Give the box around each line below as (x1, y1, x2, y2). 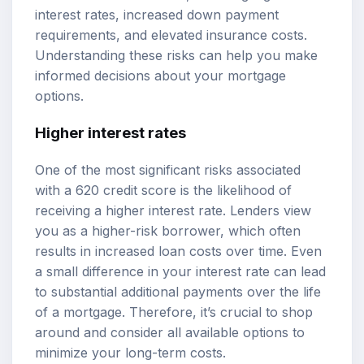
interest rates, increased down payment (35, 6, 279, 23)
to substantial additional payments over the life (35, 283, 321, 300)
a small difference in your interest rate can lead (35, 262, 326, 279)
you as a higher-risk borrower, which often (35, 222, 301, 239)
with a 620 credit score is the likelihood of (35, 181, 292, 198)
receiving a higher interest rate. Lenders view (35, 201, 311, 219)
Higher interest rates (35, 123, 186, 143)
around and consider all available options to (35, 323, 305, 340)
